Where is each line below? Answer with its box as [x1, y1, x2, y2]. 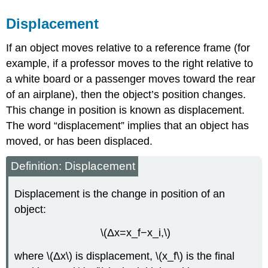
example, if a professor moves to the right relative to [6, 57, 254, 69]
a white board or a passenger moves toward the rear [6, 72, 256, 85]
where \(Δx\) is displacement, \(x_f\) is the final [14, 249, 235, 262]
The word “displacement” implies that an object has [6, 119, 249, 132]
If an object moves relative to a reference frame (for [6, 41, 251, 54]
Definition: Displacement [11, 160, 136, 173]
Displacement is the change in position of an [14, 188, 226, 200]
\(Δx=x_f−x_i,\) [100, 227, 170, 239]
